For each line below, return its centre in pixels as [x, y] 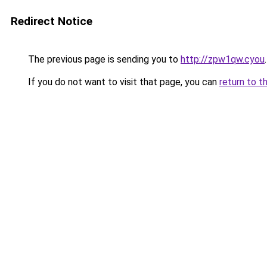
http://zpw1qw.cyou [223, 59]
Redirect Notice [52, 21]
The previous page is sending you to [103, 59]
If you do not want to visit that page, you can [122, 82]
